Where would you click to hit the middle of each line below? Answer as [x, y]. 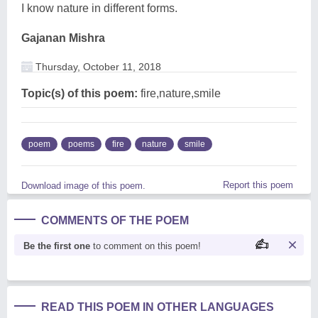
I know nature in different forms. [99, 8]
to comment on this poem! [146, 246]
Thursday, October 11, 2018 [97, 66]
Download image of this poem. [83, 185]
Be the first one [57, 246]
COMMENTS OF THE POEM [115, 220]
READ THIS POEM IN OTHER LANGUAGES [158, 307]
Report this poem [258, 185]
